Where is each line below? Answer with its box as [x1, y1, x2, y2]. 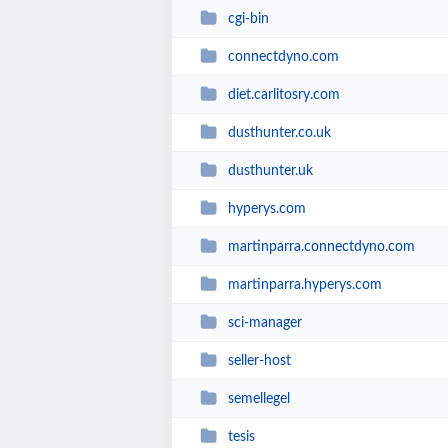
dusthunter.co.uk [227, 125, 331, 140]
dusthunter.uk [227, 163, 313, 178]
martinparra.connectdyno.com [227, 239, 415, 254]
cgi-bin [227, 11, 269, 26]
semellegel [227, 391, 290, 406]
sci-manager [227, 315, 302, 330]
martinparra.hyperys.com [227, 277, 382, 292]
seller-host [227, 353, 291, 368]
